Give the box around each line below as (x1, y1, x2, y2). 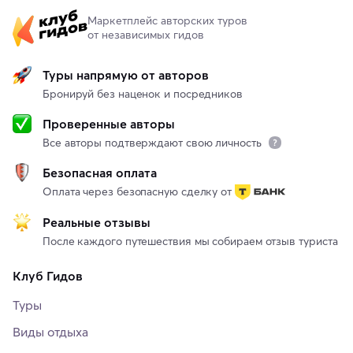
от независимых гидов (87, 27, 204, 42)
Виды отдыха (13, 324, 88, 340)
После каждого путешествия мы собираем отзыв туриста (43, 234, 338, 249)
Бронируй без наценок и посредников (43, 86, 243, 101)
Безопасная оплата (43, 164, 157, 180)
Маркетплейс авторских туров (87, 13, 247, 28)
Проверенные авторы (43, 115, 175, 132)
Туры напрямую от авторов (43, 66, 209, 83)
